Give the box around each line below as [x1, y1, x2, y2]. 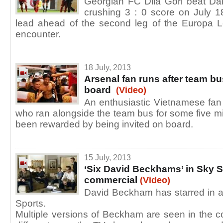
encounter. [15, 29, 61, 39]
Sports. [15, 198, 46, 209]
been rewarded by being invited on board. [15, 119, 193, 129]
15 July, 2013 [84, 153, 131, 162]
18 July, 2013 [84, 63, 131, 72]
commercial [84, 175, 137, 185]
